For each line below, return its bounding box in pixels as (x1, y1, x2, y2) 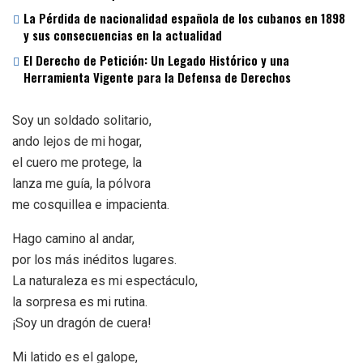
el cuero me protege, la (12, 154, 142, 170)
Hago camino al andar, (12, 230, 135, 246)
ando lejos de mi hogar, (12, 133, 142, 149)
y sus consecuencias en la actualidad (23, 25, 222, 44)
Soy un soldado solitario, (12, 112, 152, 128)
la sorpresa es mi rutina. (12, 293, 147, 310)
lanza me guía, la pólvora (12, 175, 151, 191)
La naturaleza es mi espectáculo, (12, 272, 198, 288)
